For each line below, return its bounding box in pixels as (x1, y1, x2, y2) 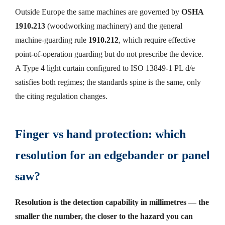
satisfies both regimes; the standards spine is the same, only (15, 77, 201, 87)
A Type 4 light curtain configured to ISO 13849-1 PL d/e (15, 63, 195, 73)
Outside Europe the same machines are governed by (15, 7, 179, 17)
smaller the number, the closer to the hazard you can (15, 211, 193, 221)
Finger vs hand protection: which (15, 128, 186, 141)
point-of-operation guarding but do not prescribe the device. (15, 49, 203, 59)
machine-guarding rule (15, 35, 86, 45)
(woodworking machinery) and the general (45, 21, 182, 31)
